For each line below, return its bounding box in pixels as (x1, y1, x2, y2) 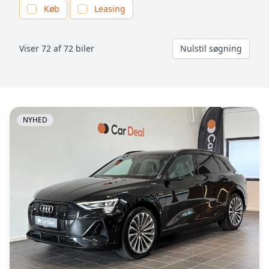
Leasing (94, 3, 125, 14)
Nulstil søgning (180, 43, 242, 54)
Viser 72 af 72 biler (19, 43, 94, 54)
